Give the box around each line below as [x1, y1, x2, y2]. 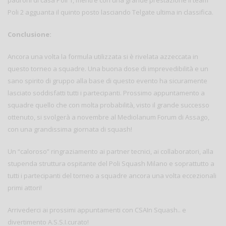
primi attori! [8, 183, 42, 192]
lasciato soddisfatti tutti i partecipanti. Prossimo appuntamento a [8, 88, 205, 97]
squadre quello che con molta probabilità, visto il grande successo [8, 100, 209, 109]
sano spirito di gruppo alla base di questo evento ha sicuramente [8, 76, 207, 85]
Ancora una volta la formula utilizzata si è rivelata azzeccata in [8, 51, 198, 61]
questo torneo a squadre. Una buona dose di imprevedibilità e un [8, 64, 208, 73]
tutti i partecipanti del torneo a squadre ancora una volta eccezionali [8, 171, 216, 180]
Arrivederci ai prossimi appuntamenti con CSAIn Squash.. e [8, 205, 186, 214]
